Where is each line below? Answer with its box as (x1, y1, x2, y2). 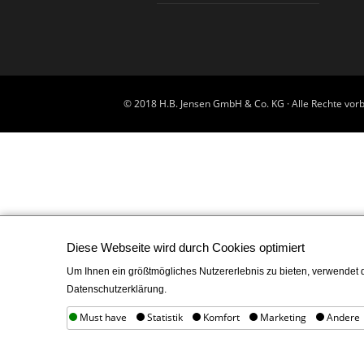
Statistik (145, 310, 183, 324)
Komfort (201, 310, 240, 324)
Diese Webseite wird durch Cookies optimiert (67, 240, 305, 254)
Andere (324, 310, 360, 324)
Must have (77, 310, 127, 324)
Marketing (258, 310, 306, 324)
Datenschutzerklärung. (67, 284, 167, 295)
